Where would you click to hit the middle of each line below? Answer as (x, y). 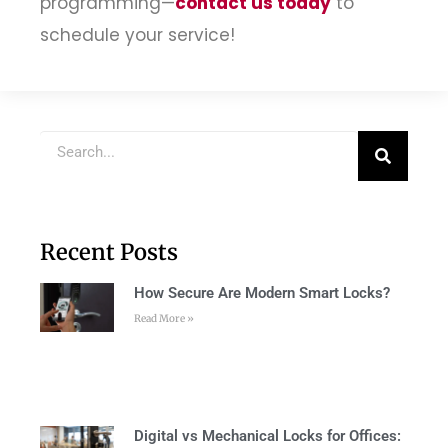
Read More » (163, 319)
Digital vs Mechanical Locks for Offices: (267, 435)
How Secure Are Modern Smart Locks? (261, 293)
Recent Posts (109, 252)
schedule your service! (137, 35)
